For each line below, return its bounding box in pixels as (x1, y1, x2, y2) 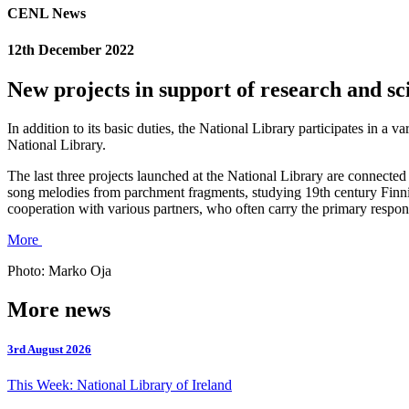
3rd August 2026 (7, 341, 91, 356)
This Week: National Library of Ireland (7, 377, 232, 393)
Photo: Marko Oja (7, 262, 111, 278)
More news (7, 297, 110, 321)
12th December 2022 (7, 41, 134, 58)
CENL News (7, 5, 86, 22)
